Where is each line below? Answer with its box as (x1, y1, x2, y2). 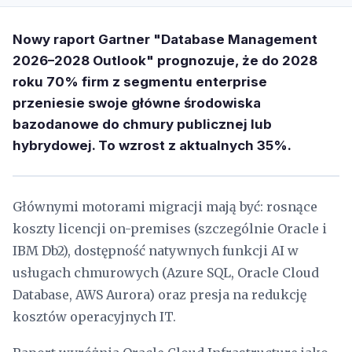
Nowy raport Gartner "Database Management (13, 31, 317, 47)
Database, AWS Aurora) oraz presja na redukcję (13, 287, 306, 302)
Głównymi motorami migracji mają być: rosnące (13, 199, 317, 214)
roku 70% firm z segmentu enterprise (13, 74, 267, 90)
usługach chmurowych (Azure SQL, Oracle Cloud (13, 265, 319, 280)
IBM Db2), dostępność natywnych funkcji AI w (13, 243, 299, 258)
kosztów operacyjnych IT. (13, 309, 176, 324)
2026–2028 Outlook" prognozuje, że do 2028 (13, 53, 317, 68)
